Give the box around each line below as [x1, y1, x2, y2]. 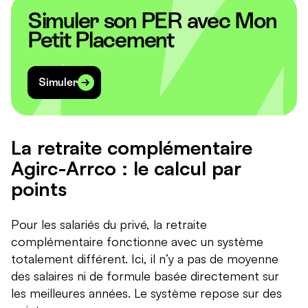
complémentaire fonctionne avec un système [11, 234, 263, 250]
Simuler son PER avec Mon [27, 8, 276, 34]
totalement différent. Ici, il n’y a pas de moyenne [11, 251, 278, 267]
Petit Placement [27, 27, 174, 53]
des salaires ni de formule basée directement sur [11, 268, 279, 284]
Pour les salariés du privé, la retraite [11, 217, 207, 232]
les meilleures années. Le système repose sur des [11, 285, 282, 301]
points [11, 177, 67, 201]
